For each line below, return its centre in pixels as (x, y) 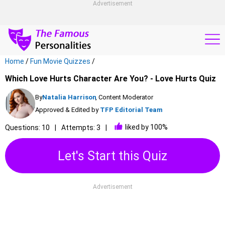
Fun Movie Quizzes (60, 61)
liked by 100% (146, 127)
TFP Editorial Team (131, 110)
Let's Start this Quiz (113, 156)
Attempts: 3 (81, 128)
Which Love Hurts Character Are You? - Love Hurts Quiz (110, 79)
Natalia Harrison (69, 97)
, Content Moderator (124, 97)
